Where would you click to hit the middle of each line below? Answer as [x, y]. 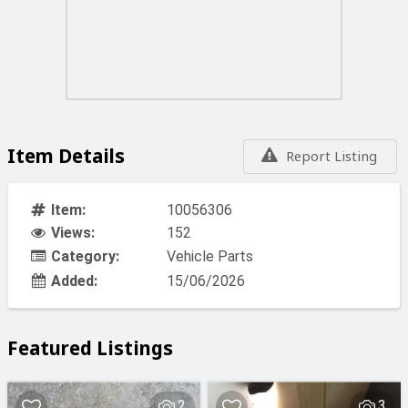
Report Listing [331, 156]
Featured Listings [90, 348]
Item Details [66, 155]
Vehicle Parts [210, 257]
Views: [72, 233]
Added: [74, 281]
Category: [85, 257]
